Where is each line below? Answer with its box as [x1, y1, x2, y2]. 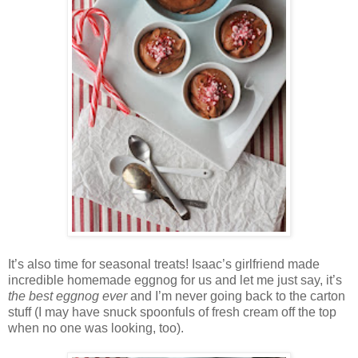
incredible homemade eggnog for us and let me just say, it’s [8, 272, 342, 287]
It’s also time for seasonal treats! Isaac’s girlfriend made [8, 257, 320, 271]
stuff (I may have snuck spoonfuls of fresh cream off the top [8, 304, 336, 319]
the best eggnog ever [8, 288, 127, 303]
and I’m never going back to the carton [127, 288, 345, 303]
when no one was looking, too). [8, 320, 184, 335]
